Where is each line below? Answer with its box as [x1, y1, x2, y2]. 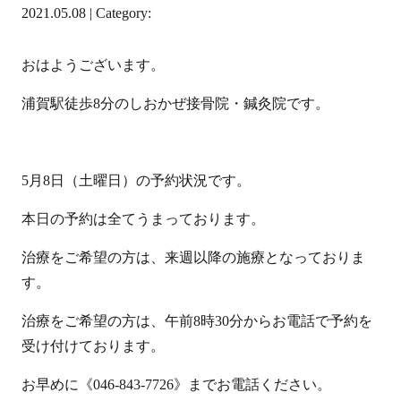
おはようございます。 [21, 56, 165, 73]
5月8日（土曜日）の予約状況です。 [21, 172, 251, 188]
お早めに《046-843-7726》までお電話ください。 [21, 376, 331, 392]
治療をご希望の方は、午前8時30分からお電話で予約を [21, 312, 372, 328]
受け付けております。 [21, 337, 165, 354]
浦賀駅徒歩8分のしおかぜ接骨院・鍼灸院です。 [21, 95, 329, 111]
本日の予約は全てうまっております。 [21, 210, 265, 226]
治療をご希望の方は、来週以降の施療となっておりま [21, 249, 365, 265]
